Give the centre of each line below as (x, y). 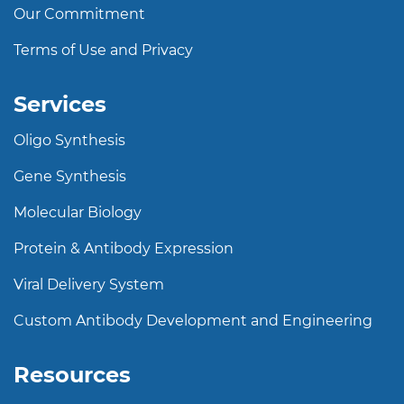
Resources (72, 375)
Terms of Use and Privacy (103, 50)
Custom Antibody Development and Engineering (193, 321)
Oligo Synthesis (69, 141)
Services (60, 105)
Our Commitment (79, 14)
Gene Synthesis (70, 177)
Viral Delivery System (89, 285)
